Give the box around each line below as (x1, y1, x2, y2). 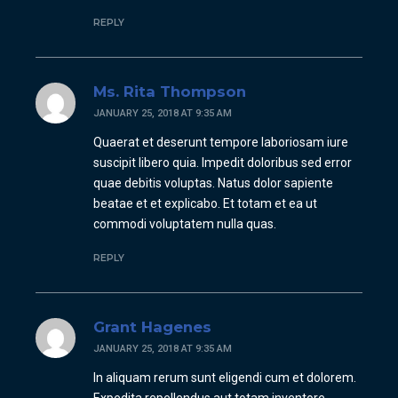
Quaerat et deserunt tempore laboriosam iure (93, 135, 349, 150)
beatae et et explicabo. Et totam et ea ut (93, 196, 318, 211)
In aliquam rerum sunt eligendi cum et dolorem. (93, 370, 357, 385)
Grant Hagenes (93, 318, 212, 337)
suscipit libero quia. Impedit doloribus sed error (93, 155, 353, 171)
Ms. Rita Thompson (93, 83, 247, 101)
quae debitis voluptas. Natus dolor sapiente (93, 176, 334, 191)
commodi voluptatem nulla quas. (93, 217, 277, 232)
